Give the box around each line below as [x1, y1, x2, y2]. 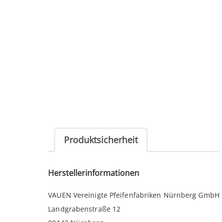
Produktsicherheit [64, 134, 138, 146]
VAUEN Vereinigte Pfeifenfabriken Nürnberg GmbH [48, 190, 220, 200]
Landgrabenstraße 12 [48, 204, 121, 214]
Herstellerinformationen [48, 167, 140, 179]
